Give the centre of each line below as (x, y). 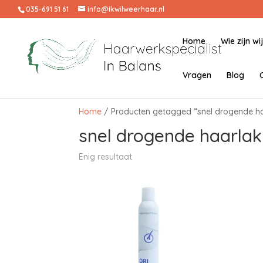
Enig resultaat (106, 157)
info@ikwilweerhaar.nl (126, 9)
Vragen (197, 75)
